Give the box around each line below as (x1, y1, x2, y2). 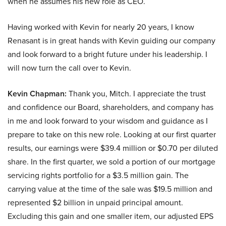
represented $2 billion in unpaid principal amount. (8, 197, 183, 208)
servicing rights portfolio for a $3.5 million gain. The (8, 169, 189, 181)
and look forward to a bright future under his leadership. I (8, 48, 207, 60)
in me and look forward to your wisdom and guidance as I (8, 115, 208, 127)
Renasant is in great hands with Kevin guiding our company (8, 35, 215, 46)
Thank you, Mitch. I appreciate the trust (67, 88, 206, 99)
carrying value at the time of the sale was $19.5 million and (8, 183, 212, 195)
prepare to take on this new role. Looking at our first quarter (8, 129, 216, 140)
